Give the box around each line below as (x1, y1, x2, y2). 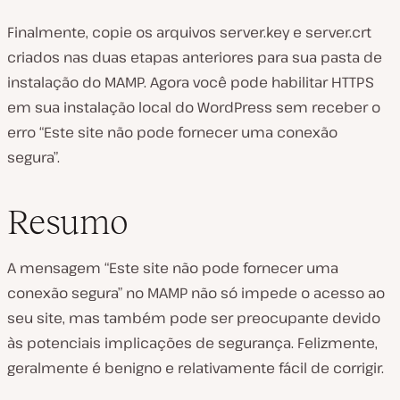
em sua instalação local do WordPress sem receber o (7, 96, 380, 117)
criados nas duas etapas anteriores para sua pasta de (7, 46, 382, 67)
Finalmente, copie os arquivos (7, 21, 220, 42)
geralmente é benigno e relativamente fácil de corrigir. (7, 358, 384, 379)
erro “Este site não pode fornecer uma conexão (7, 121, 337, 142)
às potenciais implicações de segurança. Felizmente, (7, 333, 378, 354)
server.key (220, 21, 293, 42)
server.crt (305, 21, 371, 42)
